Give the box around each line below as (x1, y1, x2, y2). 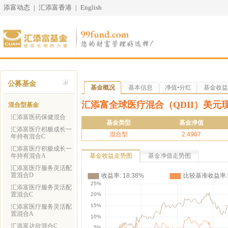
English (80, 4, 102, 11)
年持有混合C (11, 133, 45, 139)
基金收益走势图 (89, 153, 132, 159)
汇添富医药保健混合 (11, 114, 66, 120)
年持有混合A (11, 153, 46, 159)
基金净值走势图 (148, 153, 191, 159)
